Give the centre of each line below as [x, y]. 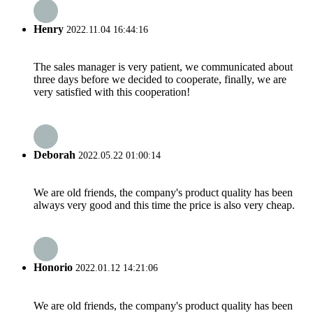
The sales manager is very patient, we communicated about [163, 67]
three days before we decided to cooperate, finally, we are [160, 80]
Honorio [53, 268]
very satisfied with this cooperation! [112, 92]
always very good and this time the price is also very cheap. [164, 205]
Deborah [54, 154]
